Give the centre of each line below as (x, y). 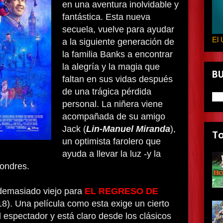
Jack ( (74, 129)
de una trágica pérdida (107, 92)
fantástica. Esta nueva (106, 17)
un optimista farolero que (111, 141)
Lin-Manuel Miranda (128, 129)
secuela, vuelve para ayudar (118, 29)
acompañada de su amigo (114, 116)
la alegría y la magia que (111, 67)
